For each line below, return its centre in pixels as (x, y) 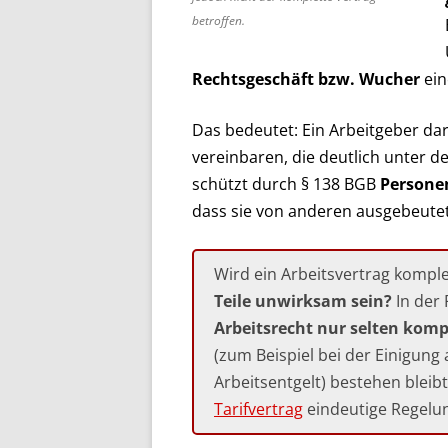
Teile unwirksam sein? (303, 300)
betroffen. (218, 20)
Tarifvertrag (258, 408)
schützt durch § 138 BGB (286, 183)
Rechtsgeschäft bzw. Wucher (306, 78)
